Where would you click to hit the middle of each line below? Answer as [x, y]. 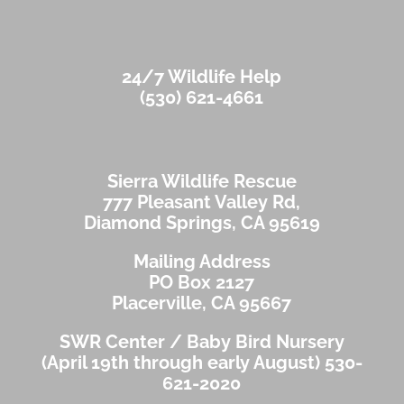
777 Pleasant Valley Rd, [202, 202]
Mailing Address [202, 262]
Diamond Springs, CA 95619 [202, 223]
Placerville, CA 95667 [202, 303]
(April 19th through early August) [183, 363]
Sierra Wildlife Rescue [202, 181]
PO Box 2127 [202, 282]
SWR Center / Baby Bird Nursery [202, 342]
